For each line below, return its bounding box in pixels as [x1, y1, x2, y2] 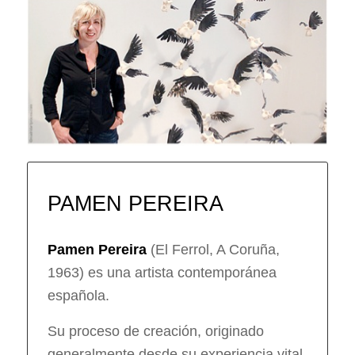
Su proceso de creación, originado [47, 323, 264, 339]
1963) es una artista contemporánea [47, 265, 277, 281]
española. [47, 288, 109, 304]
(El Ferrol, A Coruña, [146, 242, 280, 258]
